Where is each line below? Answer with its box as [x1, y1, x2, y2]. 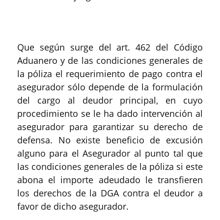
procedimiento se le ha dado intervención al [17, 108, 203, 119]
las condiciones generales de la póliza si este [17, 161, 203, 172]
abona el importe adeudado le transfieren [17, 174, 203, 186]
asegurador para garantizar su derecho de [17, 121, 203, 133]
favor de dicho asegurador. [17, 200, 129, 212]
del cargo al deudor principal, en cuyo [17, 94, 203, 106]
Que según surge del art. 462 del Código [17, 41, 203, 53]
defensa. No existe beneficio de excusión [17, 134, 203, 146]
